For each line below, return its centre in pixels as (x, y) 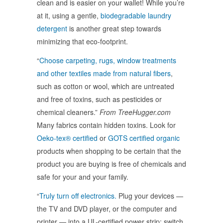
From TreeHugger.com (135, 112)
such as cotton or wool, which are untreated (106, 86)
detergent (52, 28)
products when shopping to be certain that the (109, 151)
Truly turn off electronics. (78, 195)
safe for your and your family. (83, 176)
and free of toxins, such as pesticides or (99, 99)
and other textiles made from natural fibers (104, 73)
